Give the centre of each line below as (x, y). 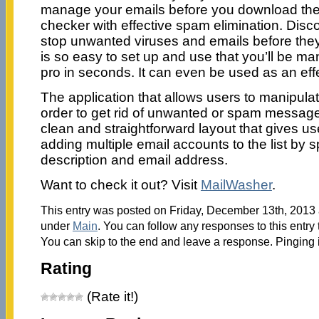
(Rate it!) (110, 297)
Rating (66, 268)
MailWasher (236, 184)
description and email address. (134, 159)
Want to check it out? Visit (120, 184)
